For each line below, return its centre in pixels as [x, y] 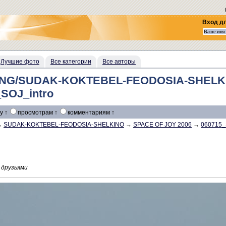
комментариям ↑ [91, 112]
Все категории [71, 62]
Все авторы [119, 62]
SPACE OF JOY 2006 [162, 125]
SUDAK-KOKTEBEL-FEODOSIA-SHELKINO [64, 125]
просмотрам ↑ [38, 112]
